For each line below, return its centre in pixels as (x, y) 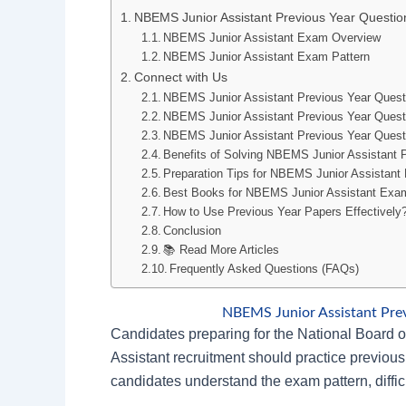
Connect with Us (180, 77)
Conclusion (193, 231)
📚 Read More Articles (222, 250)
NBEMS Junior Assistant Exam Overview (272, 38)
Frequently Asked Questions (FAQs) (265, 269)
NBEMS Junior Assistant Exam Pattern (267, 57)
